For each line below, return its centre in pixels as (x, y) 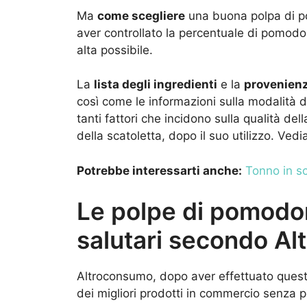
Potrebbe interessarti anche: (159, 170)
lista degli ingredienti (156, 85)
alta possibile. (115, 50)
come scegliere (141, 15)
